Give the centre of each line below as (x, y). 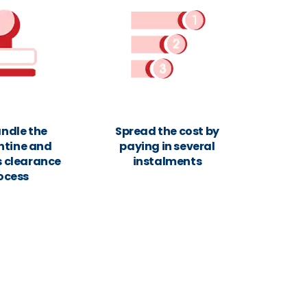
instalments (167, 161)
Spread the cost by (167, 131)
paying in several (167, 146)
